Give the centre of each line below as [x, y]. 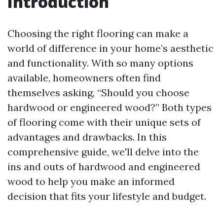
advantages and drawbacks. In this [87, 137]
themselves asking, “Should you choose [98, 92]
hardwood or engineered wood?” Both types [110, 107]
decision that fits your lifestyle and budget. [107, 196]
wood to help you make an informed [91, 181]
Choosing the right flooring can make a [98, 33]
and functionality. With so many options [100, 63]
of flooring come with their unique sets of [104, 122]
